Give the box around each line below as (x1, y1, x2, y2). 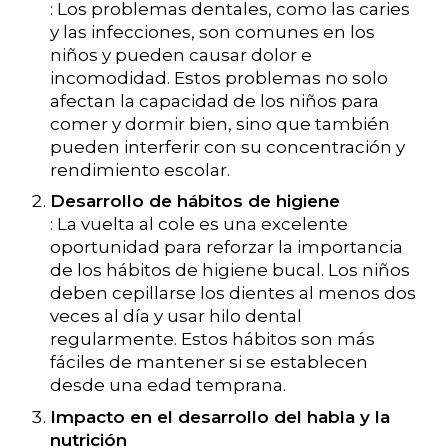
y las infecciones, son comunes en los (49, 21, 375, 42)
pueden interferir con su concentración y (49, 136, 405, 157)
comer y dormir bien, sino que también (49, 113, 390, 134)
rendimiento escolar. (49, 159, 230, 180)
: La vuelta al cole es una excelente (49, 214, 348, 235)
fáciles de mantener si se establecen (49, 352, 368, 373)
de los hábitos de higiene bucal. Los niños (49, 260, 410, 281)
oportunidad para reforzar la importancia (49, 237, 403, 258)
